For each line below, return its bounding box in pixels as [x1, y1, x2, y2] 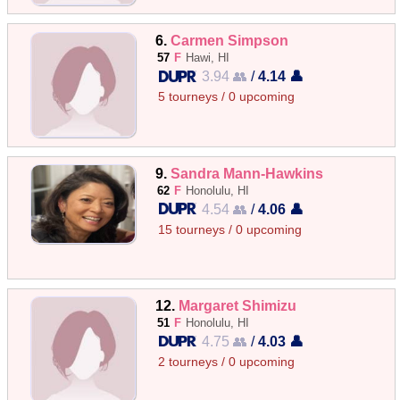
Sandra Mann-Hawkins [171, 164, 324, 181]
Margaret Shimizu [179, 296, 297, 313]
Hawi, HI [186, 51, 230, 65]
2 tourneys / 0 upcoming [158, 354, 296, 369]
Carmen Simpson [171, 32, 289, 49]
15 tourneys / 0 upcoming [158, 222, 303, 237]
